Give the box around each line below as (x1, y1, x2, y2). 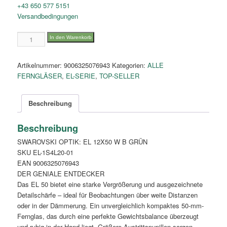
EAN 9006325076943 (17, 158, 80, 168)
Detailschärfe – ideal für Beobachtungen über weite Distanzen (17, 190, 198, 200)
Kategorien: (112, 60, 148, 70)
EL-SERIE (66, 70, 96, 81)
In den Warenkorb (50, 34, 92, 40)
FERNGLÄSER (17, 70, 62, 81)
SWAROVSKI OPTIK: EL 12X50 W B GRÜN (17, 137, 148, 147)
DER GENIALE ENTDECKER (17, 169, 105, 179)
